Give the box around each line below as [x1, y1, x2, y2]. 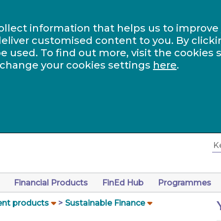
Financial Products [14, 178, 88, 187]
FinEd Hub [102, 178, 144, 187]
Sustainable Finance [65, 198, 145, 208]
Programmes [158, 178, 211, 187]
